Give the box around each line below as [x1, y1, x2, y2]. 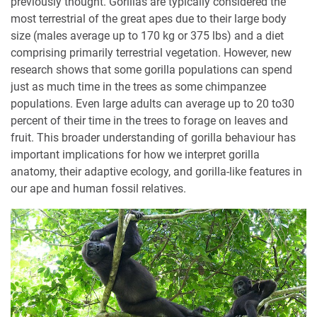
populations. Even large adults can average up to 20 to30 [11, 97, 294, 111]
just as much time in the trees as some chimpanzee [11, 80, 266, 94]
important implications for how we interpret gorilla [11, 148, 260, 162]
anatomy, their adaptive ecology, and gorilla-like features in [11, 165, 302, 179]
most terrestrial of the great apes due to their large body [11, 12, 287, 26]
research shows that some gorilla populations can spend [11, 63, 292, 77]
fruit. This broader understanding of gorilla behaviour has [11, 131, 296, 145]
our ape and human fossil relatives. [11, 182, 186, 196]
